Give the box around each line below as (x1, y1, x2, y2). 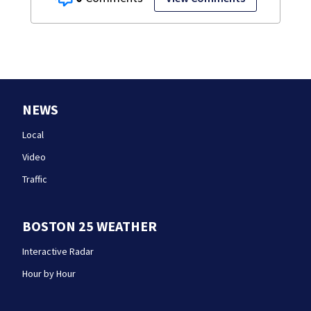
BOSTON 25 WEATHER (22, 217, 157, 235)
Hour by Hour (22, 267, 76, 280)
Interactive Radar (22, 245, 94, 258)
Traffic (22, 173, 47, 186)
